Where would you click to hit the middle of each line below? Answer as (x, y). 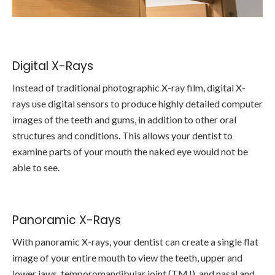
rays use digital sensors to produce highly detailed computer (137, 104)
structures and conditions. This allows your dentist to (122, 136)
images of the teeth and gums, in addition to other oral (124, 120)
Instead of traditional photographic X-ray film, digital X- (129, 88)
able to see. (37, 168)
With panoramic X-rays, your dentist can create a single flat (135, 242)
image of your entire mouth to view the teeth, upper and (127, 258)
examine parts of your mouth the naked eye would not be (130, 152)
